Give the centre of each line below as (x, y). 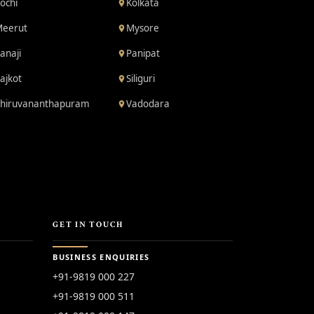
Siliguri (141, 78)
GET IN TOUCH (88, 225)
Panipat (143, 53)
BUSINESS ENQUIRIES (101, 257)
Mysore (143, 28)
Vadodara (148, 104)
